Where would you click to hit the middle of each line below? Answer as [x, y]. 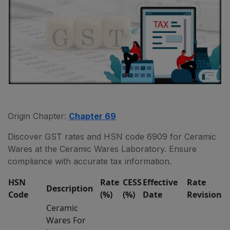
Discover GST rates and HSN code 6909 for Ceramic [112, 136]
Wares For [66, 220]
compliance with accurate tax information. [90, 161]
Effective [160, 182]
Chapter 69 [92, 116]
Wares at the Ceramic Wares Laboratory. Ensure [102, 149]
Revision [204, 194]
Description [70, 188]
